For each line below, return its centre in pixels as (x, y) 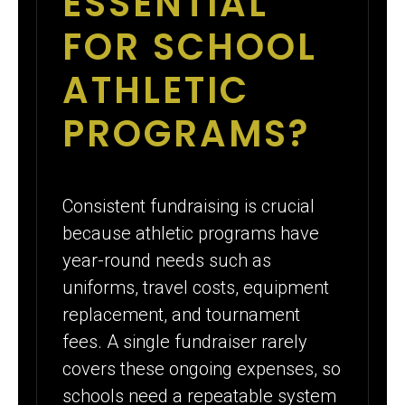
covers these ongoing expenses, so (202, 369)
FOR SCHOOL (190, 47)
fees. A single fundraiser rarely (185, 342)
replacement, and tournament (182, 315)
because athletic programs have (191, 234)
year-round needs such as (167, 261)
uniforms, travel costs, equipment (196, 288)
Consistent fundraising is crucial (189, 207)
